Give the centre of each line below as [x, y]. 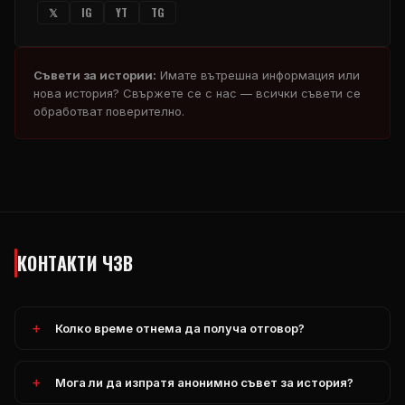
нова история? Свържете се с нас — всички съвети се [197, 93]
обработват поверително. [109, 111]
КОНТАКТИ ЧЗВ [75, 263]
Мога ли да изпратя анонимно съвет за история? [204, 382]
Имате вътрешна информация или [258, 75]
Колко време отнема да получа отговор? [180, 328]
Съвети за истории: [95, 75]
